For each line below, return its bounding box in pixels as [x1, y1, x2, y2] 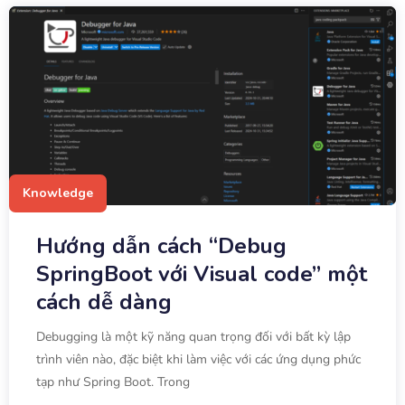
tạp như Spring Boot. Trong [36, 373, 190, 391]
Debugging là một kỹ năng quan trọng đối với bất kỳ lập [36, 328, 351, 346]
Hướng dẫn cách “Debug [36, 231, 287, 261]
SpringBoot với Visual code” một [36, 259, 367, 289]
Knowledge [23, 184, 93, 202]
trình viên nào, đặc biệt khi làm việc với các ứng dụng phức [36, 351, 361, 369]
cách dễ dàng [36, 287, 172, 317]
